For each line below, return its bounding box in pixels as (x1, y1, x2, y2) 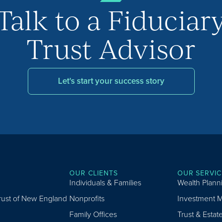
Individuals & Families (69, 177, 142, 189)
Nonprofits (69, 193, 105, 205)
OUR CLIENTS (69, 168, 118, 179)
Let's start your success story (57, 75, 165, 88)
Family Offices (69, 209, 117, 221)
